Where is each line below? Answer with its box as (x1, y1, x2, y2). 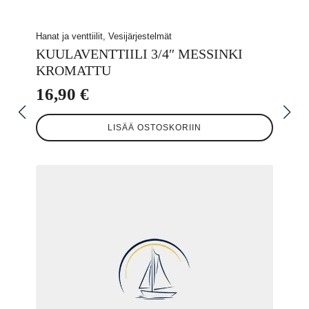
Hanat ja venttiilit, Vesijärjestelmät (36, 31, 172, 42)
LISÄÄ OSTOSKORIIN (108, 123, 201, 133)
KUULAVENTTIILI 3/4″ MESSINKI (36, 46, 243, 62)
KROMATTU (36, 63, 111, 79)
